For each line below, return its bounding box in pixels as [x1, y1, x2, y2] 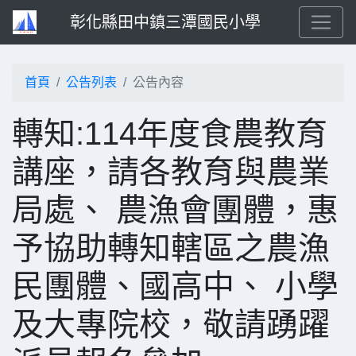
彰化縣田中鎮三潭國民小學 [70, 14, 261, 31]
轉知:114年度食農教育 [12, 116, 327, 151]
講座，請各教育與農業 [12, 154, 330, 189]
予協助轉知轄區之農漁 [12, 230, 330, 265]
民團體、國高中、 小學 [12, 269, 339, 304]
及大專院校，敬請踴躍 [12, 307, 330, 342]
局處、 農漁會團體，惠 [12, 192, 339, 227]
